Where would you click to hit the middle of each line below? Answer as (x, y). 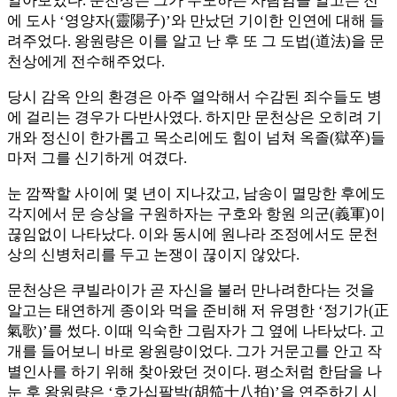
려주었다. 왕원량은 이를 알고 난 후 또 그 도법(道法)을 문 (196, 42)
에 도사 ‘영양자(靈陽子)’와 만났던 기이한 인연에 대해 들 (196, 21)
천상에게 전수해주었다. (86, 62)
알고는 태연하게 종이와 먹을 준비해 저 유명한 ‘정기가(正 (198, 311)
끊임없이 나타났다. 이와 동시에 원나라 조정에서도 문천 (193, 235)
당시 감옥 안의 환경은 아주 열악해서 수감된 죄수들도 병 (195, 97)
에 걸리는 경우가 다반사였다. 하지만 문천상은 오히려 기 (195, 118)
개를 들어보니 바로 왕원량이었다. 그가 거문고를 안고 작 (195, 352)
